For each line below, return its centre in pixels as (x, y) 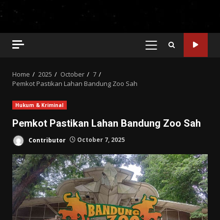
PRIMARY (167, 50)
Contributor (46, 140)
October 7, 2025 (100, 140)
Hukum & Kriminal (40, 105)
